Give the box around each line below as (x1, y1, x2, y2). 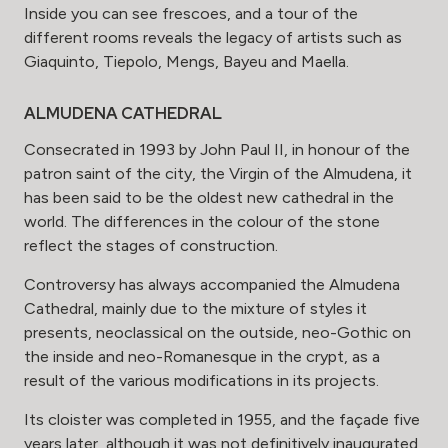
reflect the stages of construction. (24, 236, 278, 256)
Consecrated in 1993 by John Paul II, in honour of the (24, 140, 410, 160)
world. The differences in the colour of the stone (24, 212, 380, 232)
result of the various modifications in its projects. (24, 371, 379, 391)
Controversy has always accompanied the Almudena (24, 275, 400, 295)
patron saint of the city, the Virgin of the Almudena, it (24, 164, 412, 184)
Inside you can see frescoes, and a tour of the (24, 4, 358, 24)
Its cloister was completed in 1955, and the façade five (24, 410, 420, 430)
